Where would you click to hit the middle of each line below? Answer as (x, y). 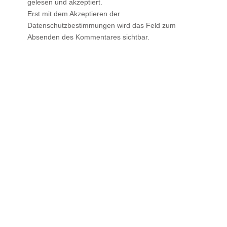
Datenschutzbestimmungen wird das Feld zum (102, 25)
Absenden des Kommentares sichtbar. (88, 37)
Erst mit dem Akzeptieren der (74, 13)
